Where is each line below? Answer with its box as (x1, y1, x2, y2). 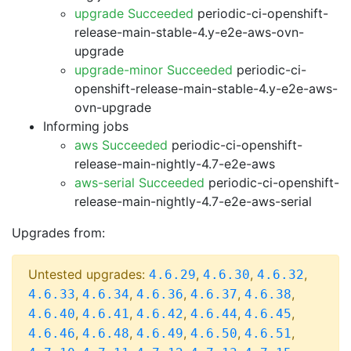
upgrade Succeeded (74, 5, 194, 21)
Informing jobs (43, 118, 128, 134)
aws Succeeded (74, 137, 168, 153)
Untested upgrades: (28, 266, 149, 282)
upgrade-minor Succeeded (74, 62, 233, 78)
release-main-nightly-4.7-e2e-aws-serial (74, 194, 312, 209)
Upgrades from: (12, 225, 105, 241)
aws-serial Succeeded (74, 175, 204, 190)
